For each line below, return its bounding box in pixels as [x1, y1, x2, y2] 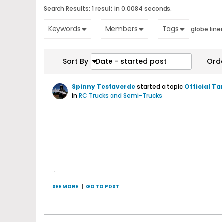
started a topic [135, 82, 184, 91]
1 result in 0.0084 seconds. [90, 4, 172, 13]
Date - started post [95, 56, 166, 66]
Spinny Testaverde [72, 82, 135, 91]
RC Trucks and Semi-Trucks [79, 91, 162, 100]
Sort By [63, 56, 88, 66]
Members [105, 24, 138, 34]
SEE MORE [52, 183, 78, 190]
